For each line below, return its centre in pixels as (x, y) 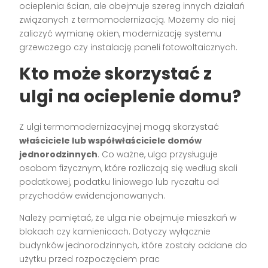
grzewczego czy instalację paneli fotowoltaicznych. (129, 48)
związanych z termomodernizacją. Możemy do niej (128, 20)
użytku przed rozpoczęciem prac (90, 259)
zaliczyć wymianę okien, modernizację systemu (121, 34)
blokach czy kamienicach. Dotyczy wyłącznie (115, 232)
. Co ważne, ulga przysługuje (158, 155)
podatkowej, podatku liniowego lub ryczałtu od (119, 182)
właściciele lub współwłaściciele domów (111, 141)
